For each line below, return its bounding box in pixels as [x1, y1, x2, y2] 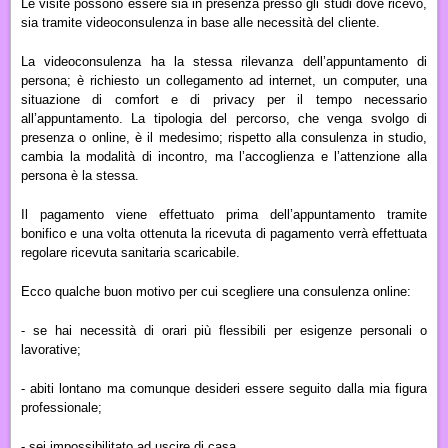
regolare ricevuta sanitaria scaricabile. [21, 244, 240, 260]
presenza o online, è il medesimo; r [21, 129, 232, 145]
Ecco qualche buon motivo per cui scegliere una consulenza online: [21, 283, 411, 299]
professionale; [21, 399, 102, 415]
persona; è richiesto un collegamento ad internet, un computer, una [21, 72, 427, 88]
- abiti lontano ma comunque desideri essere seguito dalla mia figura [21, 380, 427, 396]
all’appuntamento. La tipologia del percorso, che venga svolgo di [21, 110, 427, 126]
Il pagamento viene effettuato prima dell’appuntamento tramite [21, 206, 427, 222]
